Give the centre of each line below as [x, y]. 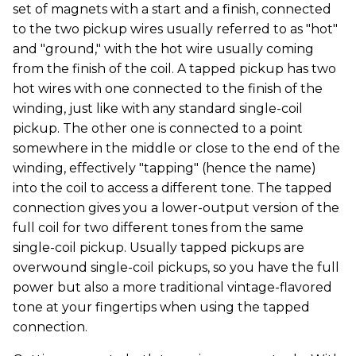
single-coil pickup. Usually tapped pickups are [159, 248]
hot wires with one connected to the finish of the [168, 89]
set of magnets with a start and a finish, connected [172, 10]
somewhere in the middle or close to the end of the [176, 149]
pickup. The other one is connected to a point [158, 129]
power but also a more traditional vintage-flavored [172, 288]
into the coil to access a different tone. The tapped [172, 188]
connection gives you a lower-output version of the [176, 208]
